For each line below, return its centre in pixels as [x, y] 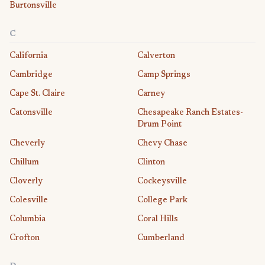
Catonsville [31, 113]
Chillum [24, 162]
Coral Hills [158, 219]
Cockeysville [162, 181]
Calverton [156, 56]
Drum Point [159, 125]
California [28, 56]
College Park [162, 200]
